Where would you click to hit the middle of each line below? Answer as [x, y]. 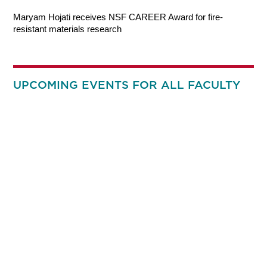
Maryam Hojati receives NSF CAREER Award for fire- [118, 17]
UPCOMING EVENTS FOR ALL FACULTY [127, 85]
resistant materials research [68, 29]
